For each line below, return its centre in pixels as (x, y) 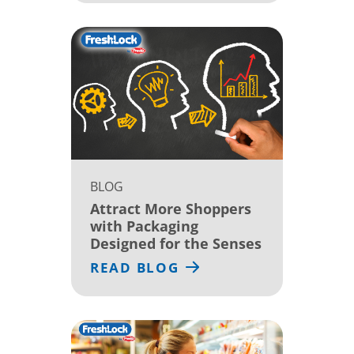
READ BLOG (135, 267)
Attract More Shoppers (171, 208)
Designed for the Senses (176, 243)
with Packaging (144, 226)
